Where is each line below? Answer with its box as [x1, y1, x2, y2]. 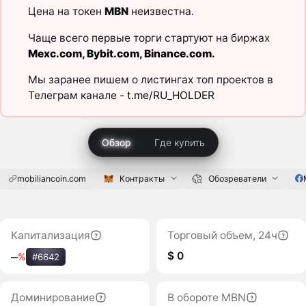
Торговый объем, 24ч [167, 228, 277, 242]
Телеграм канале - [27, 89, 127, 102]
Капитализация [10, 228, 90, 242]
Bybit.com [86, 46, 139, 60]
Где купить [154, 136, 205, 148]
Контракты [120, 173, 165, 184]
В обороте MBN [167, 291, 246, 305]
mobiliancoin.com [16, 173, 86, 184]
